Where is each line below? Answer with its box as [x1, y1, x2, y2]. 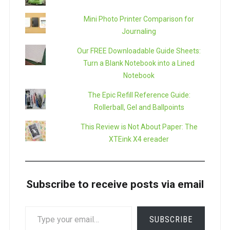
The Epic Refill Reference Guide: [87, 90, 190, 99]
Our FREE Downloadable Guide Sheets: [77, 46, 201, 55]
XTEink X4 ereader [109, 135, 169, 143]
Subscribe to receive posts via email [26, 178, 204, 190]
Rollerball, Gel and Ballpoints [93, 103, 184, 111]
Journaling [122, 27, 157, 35]
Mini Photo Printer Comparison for [84, 14, 195, 23]
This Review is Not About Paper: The [80, 122, 198, 131]
